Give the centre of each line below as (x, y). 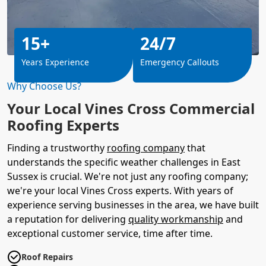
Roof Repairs (47, 256)
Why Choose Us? (44, 86)
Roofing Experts (63, 125)
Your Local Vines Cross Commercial (131, 108)
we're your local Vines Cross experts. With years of (120, 190)
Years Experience (55, 62)
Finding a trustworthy (57, 148)
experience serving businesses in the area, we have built (133, 205)
